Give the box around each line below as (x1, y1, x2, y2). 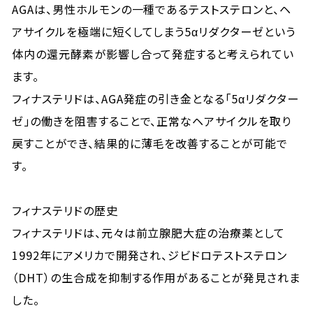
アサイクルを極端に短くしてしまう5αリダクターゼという (12, 23, 296, 40)
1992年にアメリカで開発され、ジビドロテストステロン (12, 247, 287, 263)
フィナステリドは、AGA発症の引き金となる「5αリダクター (12, 90, 299, 107)
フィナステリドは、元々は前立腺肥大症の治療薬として (12, 224, 286, 241)
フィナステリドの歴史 (12, 202, 118, 219)
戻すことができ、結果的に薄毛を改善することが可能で (12, 135, 289, 152)
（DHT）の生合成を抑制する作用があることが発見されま (12, 269, 300, 286)
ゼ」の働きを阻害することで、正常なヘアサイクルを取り (12, 112, 291, 129)
